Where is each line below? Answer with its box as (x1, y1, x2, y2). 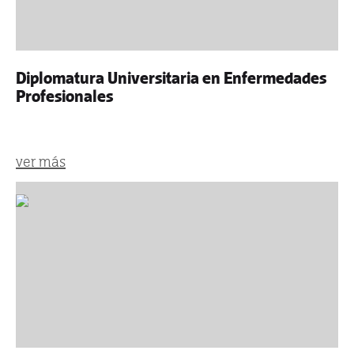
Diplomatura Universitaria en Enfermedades (16, 69, 326, 88)
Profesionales (16, 87, 113, 106)
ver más (16, 153, 66, 170)
